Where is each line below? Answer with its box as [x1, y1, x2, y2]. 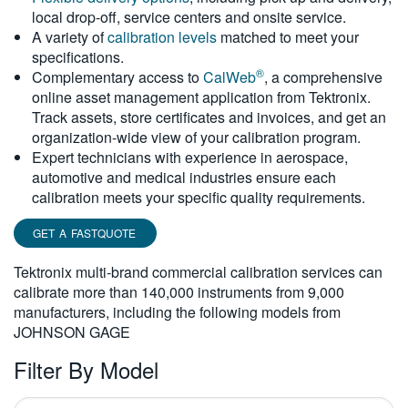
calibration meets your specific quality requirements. [32, 187, 365, 208]
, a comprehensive [264, 66, 382, 87]
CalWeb [203, 66, 256, 87]
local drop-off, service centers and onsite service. [32, 6, 346, 27]
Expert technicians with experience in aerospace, [32, 147, 348, 168]
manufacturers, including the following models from [14, 301, 341, 322]
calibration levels [107, 26, 217, 47]
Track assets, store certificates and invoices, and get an [32, 107, 386, 127]
